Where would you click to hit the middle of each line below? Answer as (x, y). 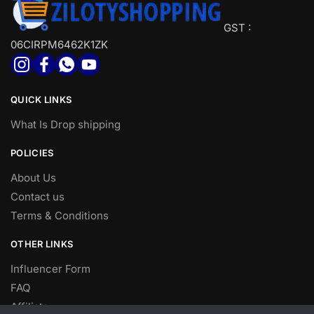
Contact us (37, 196)
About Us (33, 177)
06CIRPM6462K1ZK (59, 44)
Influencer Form (50, 268)
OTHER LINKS (42, 244)
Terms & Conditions (60, 215)
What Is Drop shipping (66, 124)
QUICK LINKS (41, 99)
